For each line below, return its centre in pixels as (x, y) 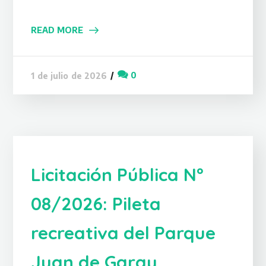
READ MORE (57, 30)
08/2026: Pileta (96, 203)
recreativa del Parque (123, 232)
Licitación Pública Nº (117, 174)
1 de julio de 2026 (69, 75)
